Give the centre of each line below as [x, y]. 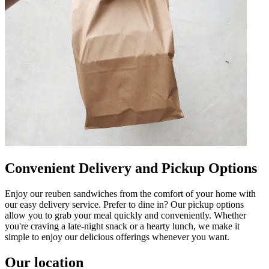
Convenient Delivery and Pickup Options [131, 168]
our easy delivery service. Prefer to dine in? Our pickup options [124, 204]
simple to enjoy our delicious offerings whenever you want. [117, 237]
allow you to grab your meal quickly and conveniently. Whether [125, 215]
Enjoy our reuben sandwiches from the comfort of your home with [130, 193]
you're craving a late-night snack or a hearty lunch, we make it [122, 226]
